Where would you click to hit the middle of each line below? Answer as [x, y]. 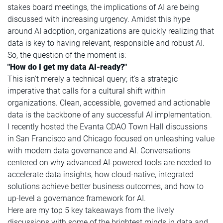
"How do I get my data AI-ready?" [67, 67]
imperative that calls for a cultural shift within [87, 91]
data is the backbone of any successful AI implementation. [110, 115]
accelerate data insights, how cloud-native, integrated [101, 175]
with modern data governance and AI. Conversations [99, 151]
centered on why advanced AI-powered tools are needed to [109, 163]
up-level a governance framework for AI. [77, 199]
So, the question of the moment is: [67, 55]
